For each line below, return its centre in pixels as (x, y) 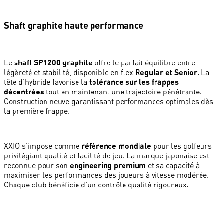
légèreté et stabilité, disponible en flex (70, 72)
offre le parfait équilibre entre (144, 62)
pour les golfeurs (181, 146)
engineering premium (108, 165)
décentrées (24, 91)
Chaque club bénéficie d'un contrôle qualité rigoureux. (96, 184)
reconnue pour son (37, 165)
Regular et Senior (166, 72)
